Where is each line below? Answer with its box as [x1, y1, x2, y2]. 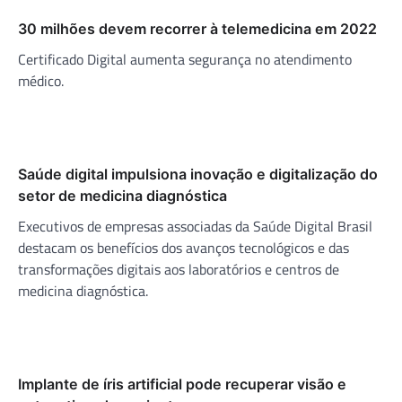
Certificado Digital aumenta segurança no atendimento [18, 48, 352, 70]
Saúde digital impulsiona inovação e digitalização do [18, 164, 378, 183]
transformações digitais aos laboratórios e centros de [18, 258, 339, 280]
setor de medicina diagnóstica [18, 186, 227, 205]
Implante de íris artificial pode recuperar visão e [18, 374, 346, 393]
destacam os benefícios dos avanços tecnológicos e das [18, 236, 349, 258]
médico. [18, 69, 64, 92]
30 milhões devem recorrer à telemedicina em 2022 [18, 19, 377, 38]
